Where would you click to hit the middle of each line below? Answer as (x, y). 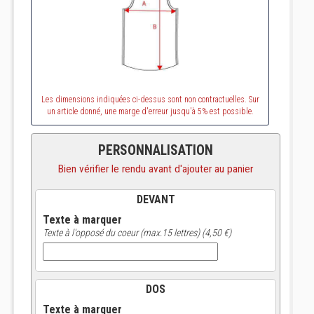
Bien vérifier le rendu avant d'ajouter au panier (156, 169)
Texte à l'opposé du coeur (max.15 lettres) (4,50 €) (137, 233)
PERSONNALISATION (156, 150)
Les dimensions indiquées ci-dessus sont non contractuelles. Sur (150, 100)
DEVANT (156, 199)
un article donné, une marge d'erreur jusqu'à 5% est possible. (150, 111)
